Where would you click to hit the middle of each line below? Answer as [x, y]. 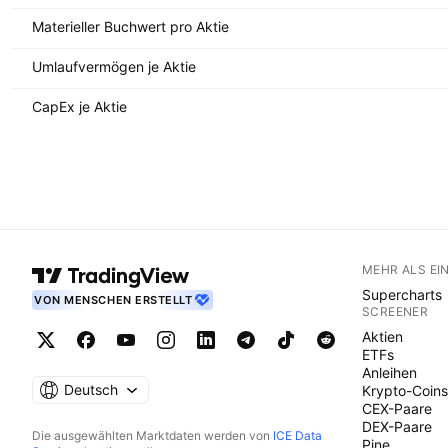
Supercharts [402, 294]
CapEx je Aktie [79, 106]
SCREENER [395, 311]
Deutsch [90, 389]
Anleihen [389, 372]
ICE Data [297, 435]
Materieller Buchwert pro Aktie [130, 26]
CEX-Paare [397, 408]
